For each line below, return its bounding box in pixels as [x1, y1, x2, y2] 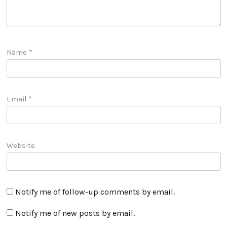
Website [6, 141, 35, 150]
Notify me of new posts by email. [15, 208, 135, 218]
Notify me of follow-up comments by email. [15, 187, 175, 197]
